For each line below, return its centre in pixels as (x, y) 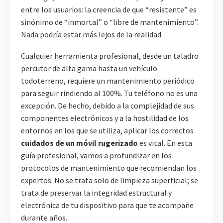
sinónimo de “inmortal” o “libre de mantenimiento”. (110, 22)
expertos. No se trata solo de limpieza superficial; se (110, 180)
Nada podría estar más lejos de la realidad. (92, 34)
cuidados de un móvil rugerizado (79, 143)
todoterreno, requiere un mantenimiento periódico (108, 80)
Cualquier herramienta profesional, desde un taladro (110, 56)
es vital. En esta (165, 143)
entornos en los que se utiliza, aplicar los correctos (107, 130)
